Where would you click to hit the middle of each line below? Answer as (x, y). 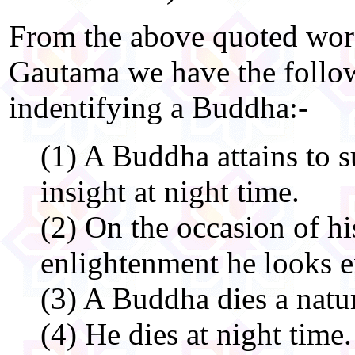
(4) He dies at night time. (196, 334)
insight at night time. (170, 192)
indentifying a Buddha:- (158, 108)
